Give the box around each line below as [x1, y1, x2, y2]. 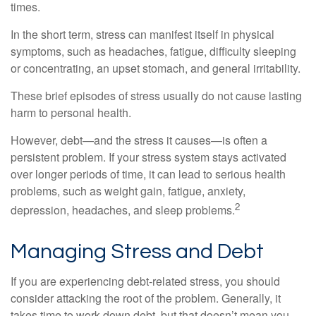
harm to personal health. [11, 104, 131, 121]
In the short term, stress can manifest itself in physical [11, 26, 274, 43]
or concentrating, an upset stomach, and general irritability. [11, 60, 300, 77]
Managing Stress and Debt [11, 240, 264, 262]
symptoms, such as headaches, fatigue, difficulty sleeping [11, 43, 296, 60]
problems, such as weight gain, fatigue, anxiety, [11, 183, 245, 200]
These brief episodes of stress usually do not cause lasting [11, 87, 302, 104]
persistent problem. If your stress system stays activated [11, 149, 286, 166]
